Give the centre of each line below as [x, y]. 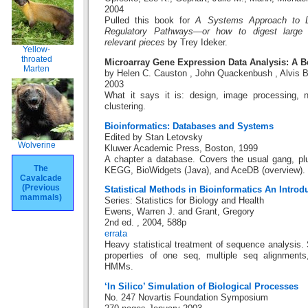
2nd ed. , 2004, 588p [145, 223]
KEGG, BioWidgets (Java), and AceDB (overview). [205, 170]
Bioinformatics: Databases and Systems [189, 126]
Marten [36, 69]
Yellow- [36, 49]
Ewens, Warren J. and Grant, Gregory [179, 212]
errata [116, 234]
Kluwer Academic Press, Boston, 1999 [181, 148]
